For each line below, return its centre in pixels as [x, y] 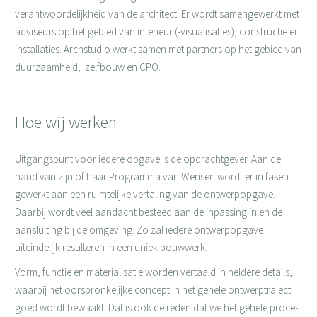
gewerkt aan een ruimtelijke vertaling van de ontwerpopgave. [145, 194]
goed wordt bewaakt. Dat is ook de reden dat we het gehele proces [157, 307]
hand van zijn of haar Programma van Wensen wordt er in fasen [151, 177]
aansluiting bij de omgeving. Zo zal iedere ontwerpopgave [139, 230]
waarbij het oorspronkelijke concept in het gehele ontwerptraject [152, 290]
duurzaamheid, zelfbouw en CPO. [87, 67]
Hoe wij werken [65, 122]
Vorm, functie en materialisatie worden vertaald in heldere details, [153, 272]
